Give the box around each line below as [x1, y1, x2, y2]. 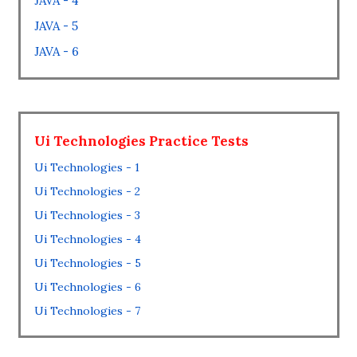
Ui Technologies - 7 [33, 304, 140, 318]
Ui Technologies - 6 [33, 280, 141, 294]
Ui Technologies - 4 [33, 232, 141, 246]
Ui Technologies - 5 [33, 256, 141, 270]
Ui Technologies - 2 [33, 184, 140, 198]
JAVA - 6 [33, 44, 79, 59]
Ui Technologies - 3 [33, 208, 140, 222]
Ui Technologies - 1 [33, 160, 139, 175]
